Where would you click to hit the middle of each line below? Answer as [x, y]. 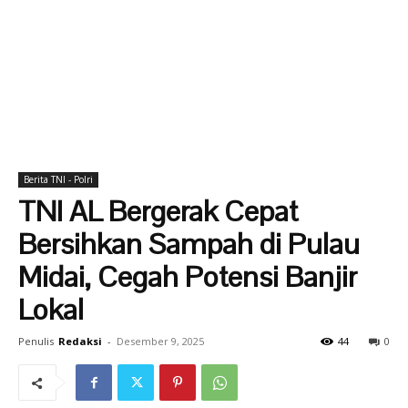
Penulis [36, 341]
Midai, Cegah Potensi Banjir [188, 276]
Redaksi [80, 341]
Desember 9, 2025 [160, 341]
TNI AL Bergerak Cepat [158, 211]
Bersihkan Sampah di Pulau [189, 244]
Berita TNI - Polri [58, 179]
